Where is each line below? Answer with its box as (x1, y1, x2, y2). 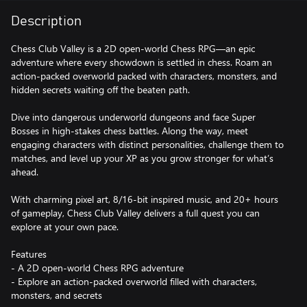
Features (11, 247, 47, 260)
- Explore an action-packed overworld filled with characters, (11, 275, 257, 288)
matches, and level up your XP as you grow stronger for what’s (11, 151, 273, 164)
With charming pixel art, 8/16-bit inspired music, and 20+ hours (11, 193, 278, 206)
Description (11, 14, 82, 28)
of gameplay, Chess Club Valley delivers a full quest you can (11, 206, 260, 219)
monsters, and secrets (11, 288, 102, 302)
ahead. (11, 165, 38, 178)
